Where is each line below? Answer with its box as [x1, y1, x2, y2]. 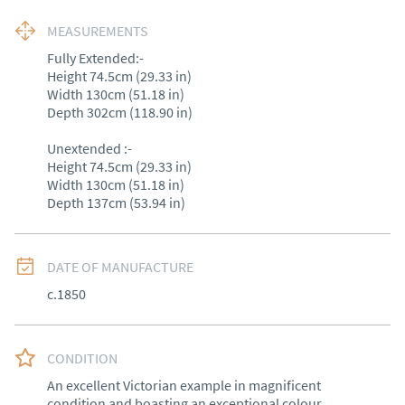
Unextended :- [47, 139, 132, 157]
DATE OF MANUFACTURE [47, 258, 193, 276]
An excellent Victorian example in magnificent [47, 376, 321, 394]
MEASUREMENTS [47, 22, 148, 40]
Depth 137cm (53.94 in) [47, 193, 185, 212]
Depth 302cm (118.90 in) [47, 103, 193, 121]
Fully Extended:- [47, 49, 144, 67]
